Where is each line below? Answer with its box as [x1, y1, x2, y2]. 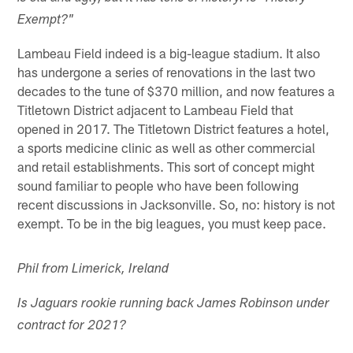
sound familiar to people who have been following [17, 176, 299, 193]
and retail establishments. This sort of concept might [17, 158, 315, 174]
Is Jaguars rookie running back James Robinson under [17, 297, 330, 311]
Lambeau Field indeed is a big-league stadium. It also [17, 44, 321, 61]
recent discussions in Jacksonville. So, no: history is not [17, 195, 336, 212]
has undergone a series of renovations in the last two [17, 63, 316, 80]
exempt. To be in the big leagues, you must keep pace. [17, 214, 327, 231]
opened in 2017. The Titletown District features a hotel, [17, 120, 330, 136]
